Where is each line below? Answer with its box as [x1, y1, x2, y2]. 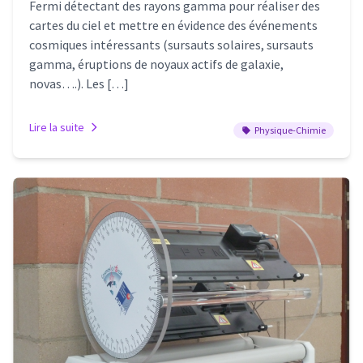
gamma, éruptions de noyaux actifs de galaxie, [29, 56, 284, 73]
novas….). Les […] [29, 75, 129, 92]
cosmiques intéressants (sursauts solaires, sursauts [29, 36, 314, 53]
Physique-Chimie [254, 124, 326, 137]
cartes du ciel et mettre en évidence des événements [29, 17, 318, 34]
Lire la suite [29, 120, 84, 135]
